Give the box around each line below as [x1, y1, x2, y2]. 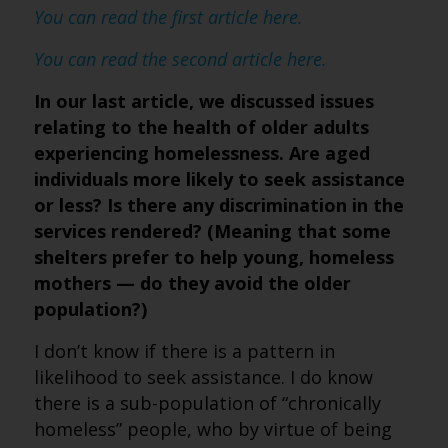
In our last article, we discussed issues [33, 89, 374, 113]
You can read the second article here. [33, 47, 327, 71]
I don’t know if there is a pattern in [33, 339, 335, 363]
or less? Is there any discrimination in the [33, 193, 404, 217]
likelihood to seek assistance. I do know [33, 365, 373, 389]
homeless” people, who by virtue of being [33, 417, 392, 441]
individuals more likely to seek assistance [33, 167, 405, 191]
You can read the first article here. [33, 5, 303, 29]
